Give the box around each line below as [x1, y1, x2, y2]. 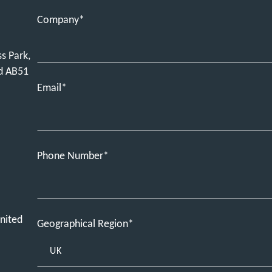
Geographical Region [37, 219, 129, 229]
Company [37, 15, 80, 25]
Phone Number [37, 151, 104, 161]
